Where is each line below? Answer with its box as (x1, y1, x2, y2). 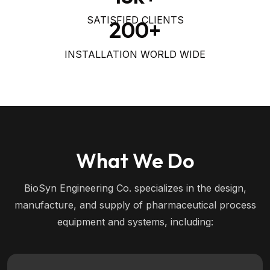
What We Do (76, 148, 194, 174)
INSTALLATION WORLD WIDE (64, 48, 206, 60)
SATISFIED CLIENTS (86, 14, 184, 27)
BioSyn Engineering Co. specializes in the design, (24, 182, 246, 195)
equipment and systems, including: (57, 216, 213, 228)
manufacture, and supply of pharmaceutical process (14, 199, 256, 212)
